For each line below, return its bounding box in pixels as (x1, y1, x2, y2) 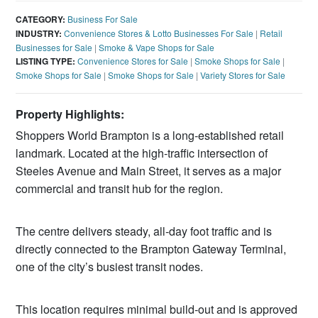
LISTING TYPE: (16, 54, 76, 67)
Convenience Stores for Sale (77, 54, 191, 67)
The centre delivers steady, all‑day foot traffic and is (16, 222, 273, 239)
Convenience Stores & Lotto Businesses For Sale (64, 26, 256, 39)
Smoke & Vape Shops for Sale (99, 40, 215, 53)
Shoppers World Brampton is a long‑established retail (16, 126, 285, 143)
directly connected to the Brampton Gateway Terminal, (16, 240, 287, 257)
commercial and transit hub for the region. (16, 180, 224, 197)
